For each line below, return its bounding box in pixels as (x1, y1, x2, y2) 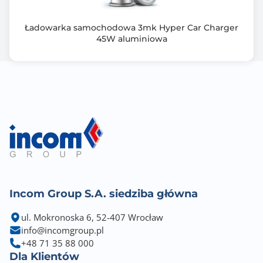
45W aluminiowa (96, 33, 167, 44)
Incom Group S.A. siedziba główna (9, 187, 198, 200)
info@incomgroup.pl (21, 224, 104, 236)
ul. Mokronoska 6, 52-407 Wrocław (21, 211, 163, 223)
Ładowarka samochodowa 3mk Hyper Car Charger (25, 22, 238, 33)
